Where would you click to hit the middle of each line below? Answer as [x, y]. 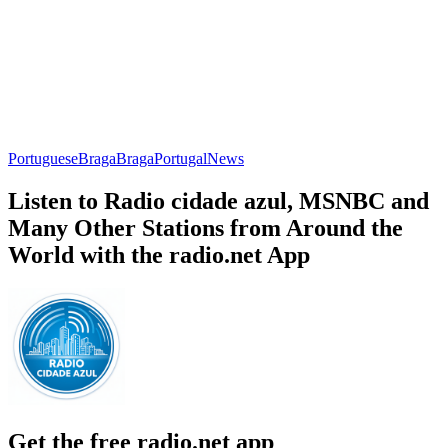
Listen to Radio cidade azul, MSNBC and [218, 200]
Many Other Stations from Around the [205, 227]
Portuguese [43, 158]
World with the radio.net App [159, 254]
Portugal [180, 158]
